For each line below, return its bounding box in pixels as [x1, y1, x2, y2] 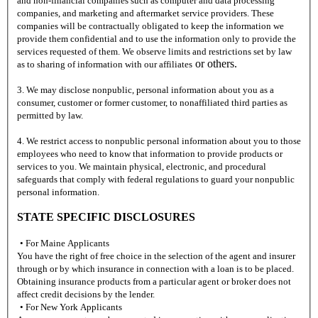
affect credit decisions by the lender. [17, 289, 155, 300]
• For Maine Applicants [20, 238, 109, 249]
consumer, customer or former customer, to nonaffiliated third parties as [17, 97, 287, 109]
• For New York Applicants [20, 302, 122, 313]
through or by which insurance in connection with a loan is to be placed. [17, 263, 294, 275]
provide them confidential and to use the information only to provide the [17, 33, 296, 45]
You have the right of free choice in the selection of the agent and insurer [17, 251, 295, 262]
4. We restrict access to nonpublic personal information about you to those [17, 136, 301, 147]
